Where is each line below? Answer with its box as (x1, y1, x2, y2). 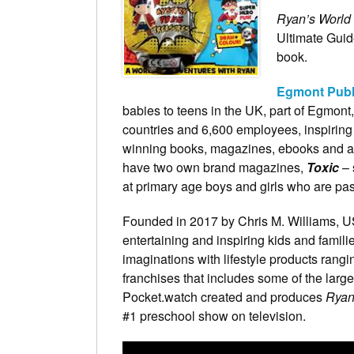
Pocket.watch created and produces (122, 287, 326, 306)
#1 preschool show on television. (122, 306, 306, 325)
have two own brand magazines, (122, 157, 307, 176)
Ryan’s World (277, 9, 351, 28)
